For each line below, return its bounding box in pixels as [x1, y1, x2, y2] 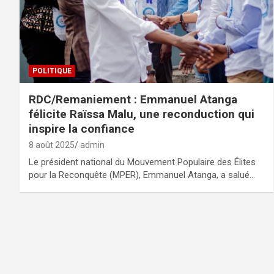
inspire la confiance [29, 121, 135, 136]
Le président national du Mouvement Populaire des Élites [29, 156, 256, 168]
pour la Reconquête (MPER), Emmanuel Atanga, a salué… [29, 169, 255, 180]
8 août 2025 [29, 139, 75, 150]
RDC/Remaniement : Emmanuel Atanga [29, 92, 237, 106]
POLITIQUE [32, 66, 72, 75]
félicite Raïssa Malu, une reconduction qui [29, 106, 254, 121]
